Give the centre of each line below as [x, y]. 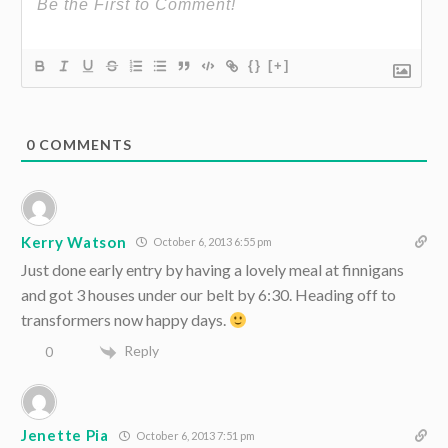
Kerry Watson [74, 241]
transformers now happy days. [125, 320]
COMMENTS [83, 145]
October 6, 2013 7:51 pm [194, 435]
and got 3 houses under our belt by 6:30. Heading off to [208, 295]
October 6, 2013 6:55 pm [212, 242]
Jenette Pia [65, 435]
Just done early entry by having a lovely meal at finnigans [212, 270]
